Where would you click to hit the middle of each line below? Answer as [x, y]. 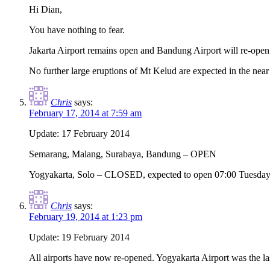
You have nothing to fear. [77, 30]
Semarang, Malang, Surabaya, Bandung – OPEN [123, 154]
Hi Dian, [46, 10]
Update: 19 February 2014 [79, 237]
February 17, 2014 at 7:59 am [85, 113]
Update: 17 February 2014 [79, 134]
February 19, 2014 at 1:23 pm [86, 217]
